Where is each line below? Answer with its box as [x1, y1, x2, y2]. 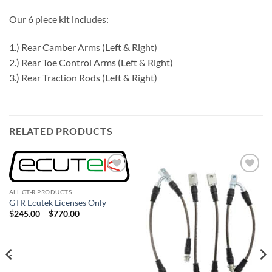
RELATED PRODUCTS [9, 125, 113, 137]
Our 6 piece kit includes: [9, 13, 109, 25]
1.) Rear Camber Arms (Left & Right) [9, 41, 157, 53]
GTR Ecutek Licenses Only [8, 197, 106, 208]
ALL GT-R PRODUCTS [8, 188, 72, 196]
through [78, 232, 109, 242]
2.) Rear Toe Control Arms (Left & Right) [9, 56, 173, 68]
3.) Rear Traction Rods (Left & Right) [9, 71, 157, 83]
